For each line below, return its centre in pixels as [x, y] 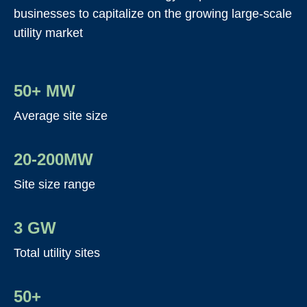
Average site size [61, 116]
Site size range [54, 184]
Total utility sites [57, 253]
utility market [48, 33]
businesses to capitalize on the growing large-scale [153, 14]
